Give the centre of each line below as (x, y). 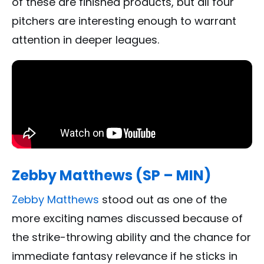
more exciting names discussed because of (127, 218)
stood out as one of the (163, 199)
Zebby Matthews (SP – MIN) (111, 175)
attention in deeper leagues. (85, 39)
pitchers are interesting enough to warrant (124, 21)
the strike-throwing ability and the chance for (131, 237)
